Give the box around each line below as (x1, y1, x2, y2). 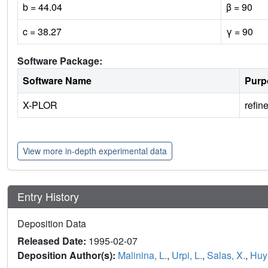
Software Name (23, 74, 92, 88)
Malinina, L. (118, 248, 167, 263)
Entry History (17, 188, 82, 205)
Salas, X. (207, 248, 245, 263)
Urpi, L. (172, 248, 202, 263)
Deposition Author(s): (17, 248, 118, 263)
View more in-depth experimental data (23, 145, 167, 157)
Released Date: (17, 234, 89, 248)
